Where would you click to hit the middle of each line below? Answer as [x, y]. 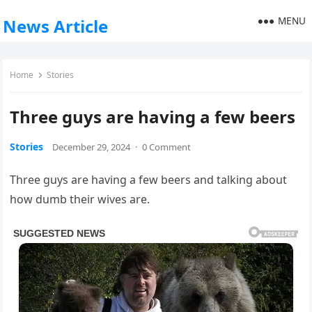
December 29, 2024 [92, 147]
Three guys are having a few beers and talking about [149, 180]
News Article [56, 26]
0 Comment [167, 147]
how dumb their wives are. [80, 199]
